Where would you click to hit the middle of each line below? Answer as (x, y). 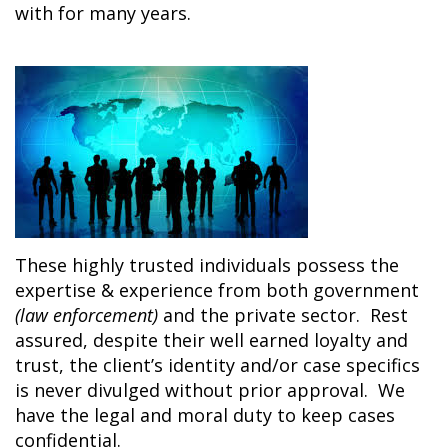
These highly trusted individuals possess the (207, 265)
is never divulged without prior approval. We (210, 390)
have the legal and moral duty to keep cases (205, 415)
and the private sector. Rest (283, 315)
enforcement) (105, 315)
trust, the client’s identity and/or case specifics (217, 365)
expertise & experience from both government (217, 290)
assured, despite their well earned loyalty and (211, 340)
